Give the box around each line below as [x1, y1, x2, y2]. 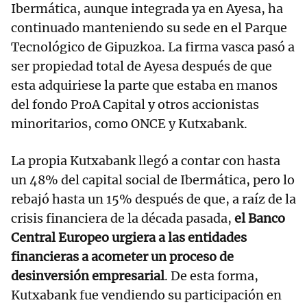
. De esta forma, [164, 268, 258, 284]
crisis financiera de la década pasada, [11, 210, 234, 227]
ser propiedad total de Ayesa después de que [11, 58, 272, 75]
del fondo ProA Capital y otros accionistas [11, 97, 259, 113]
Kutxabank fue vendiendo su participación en [11, 287, 282, 304]
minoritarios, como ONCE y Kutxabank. [11, 116, 250, 132]
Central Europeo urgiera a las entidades [11, 230, 247, 246]
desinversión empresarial [11, 268, 164, 284]
